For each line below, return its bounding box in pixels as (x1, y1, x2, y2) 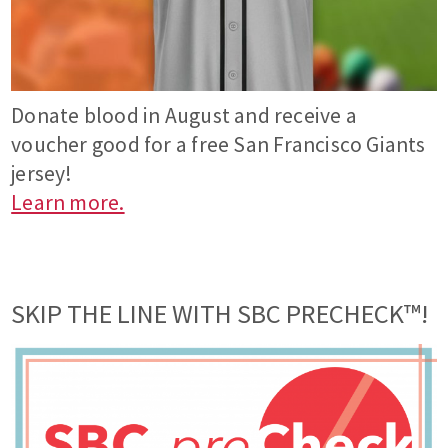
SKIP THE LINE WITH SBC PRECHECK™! (11, 296, 429, 330)
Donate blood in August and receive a (11, 101, 357, 129)
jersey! (11, 159, 73, 187)
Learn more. (11, 188, 125, 216)
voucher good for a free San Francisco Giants (11, 130, 426, 158)
